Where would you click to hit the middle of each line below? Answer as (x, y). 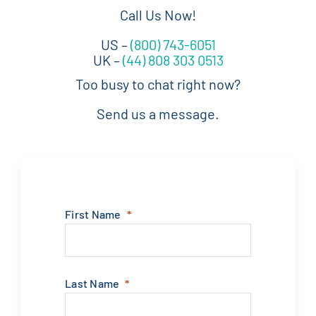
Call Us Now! (158, 14)
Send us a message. (158, 113)
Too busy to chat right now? (158, 84)
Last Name (92, 283)
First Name (93, 214)
